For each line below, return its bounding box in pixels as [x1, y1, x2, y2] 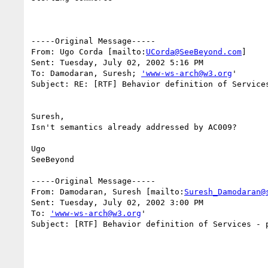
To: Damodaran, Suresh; [31, 68, 141, 78]
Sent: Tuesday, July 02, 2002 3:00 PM [31, 197, 203, 207]
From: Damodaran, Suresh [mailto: [31, 187, 184, 196]
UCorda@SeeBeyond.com [146, 47, 242, 56]
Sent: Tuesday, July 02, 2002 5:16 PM [31, 57, 203, 67]
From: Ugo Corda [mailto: [31, 47, 146, 56]
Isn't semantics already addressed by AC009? [31, 122, 237, 132]
